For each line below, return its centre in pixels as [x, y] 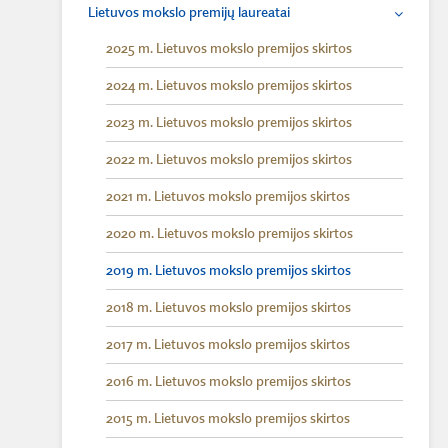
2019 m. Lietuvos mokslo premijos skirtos [228, 271]
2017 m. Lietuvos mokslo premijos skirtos [228, 345]
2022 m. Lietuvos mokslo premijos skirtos [229, 160]
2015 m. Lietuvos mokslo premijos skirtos [228, 419]
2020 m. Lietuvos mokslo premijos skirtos [229, 234]
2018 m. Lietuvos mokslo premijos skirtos [228, 308]
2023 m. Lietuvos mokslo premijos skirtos [229, 123]
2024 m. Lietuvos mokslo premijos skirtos [229, 86]
